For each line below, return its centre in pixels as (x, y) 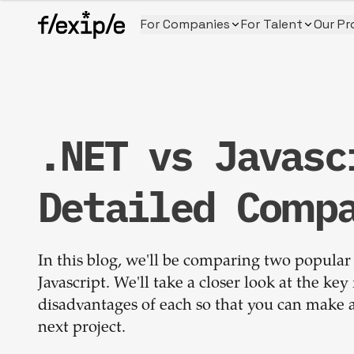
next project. (82, 328)
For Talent (272, 24)
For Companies (185, 24)
